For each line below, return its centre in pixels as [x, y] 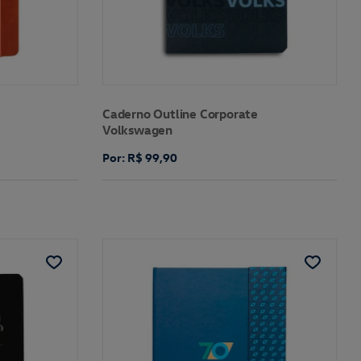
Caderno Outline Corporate [180, 113]
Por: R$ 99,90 [139, 157]
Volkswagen [137, 129]
